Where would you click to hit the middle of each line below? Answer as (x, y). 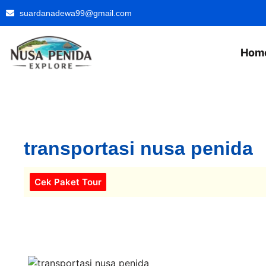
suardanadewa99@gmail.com (75, 13)
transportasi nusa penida (138, 149)
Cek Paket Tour (68, 182)
